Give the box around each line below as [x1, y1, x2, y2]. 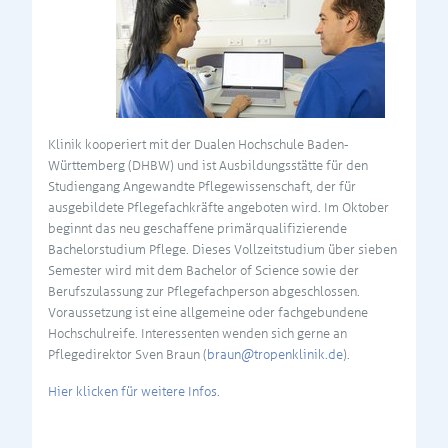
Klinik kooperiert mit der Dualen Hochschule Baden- [48, 136, 349, 152]
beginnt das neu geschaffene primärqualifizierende [48, 220, 347, 236]
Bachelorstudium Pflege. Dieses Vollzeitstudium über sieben [48, 241, 397, 257]
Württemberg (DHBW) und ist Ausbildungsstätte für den [48, 157, 368, 173]
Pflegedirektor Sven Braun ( [48, 346, 207, 362]
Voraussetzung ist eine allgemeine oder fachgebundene [48, 304, 368, 320]
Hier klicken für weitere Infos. [48, 383, 220, 399]
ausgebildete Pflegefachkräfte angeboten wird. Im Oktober [48, 199, 389, 215]
